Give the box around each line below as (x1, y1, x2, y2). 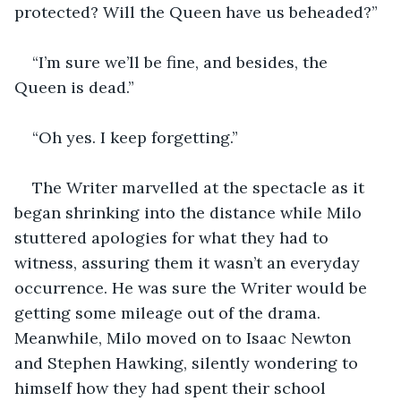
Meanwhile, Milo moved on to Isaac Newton (14, 327, 355, 348)
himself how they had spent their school (14, 377, 330, 398)
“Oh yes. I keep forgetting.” (32, 126, 238, 148)
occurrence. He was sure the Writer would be (14, 277, 371, 298)
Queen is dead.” (14, 76, 134, 98)
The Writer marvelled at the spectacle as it (32, 176, 369, 198)
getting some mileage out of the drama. (14, 302, 325, 323)
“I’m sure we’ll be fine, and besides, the (32, 51, 332, 73)
